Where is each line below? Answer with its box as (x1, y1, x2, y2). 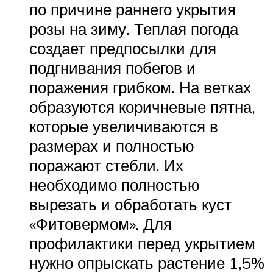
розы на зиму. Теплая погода (29, 19, 238, 39)
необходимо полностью (29, 175, 200, 195)
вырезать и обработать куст (29, 194, 232, 214)
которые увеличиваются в (29, 116, 218, 136)
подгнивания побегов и (29, 58, 196, 78)
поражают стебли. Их (29, 155, 183, 175)
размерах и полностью (29, 136, 194, 156)
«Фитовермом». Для (29, 214, 172, 234)
